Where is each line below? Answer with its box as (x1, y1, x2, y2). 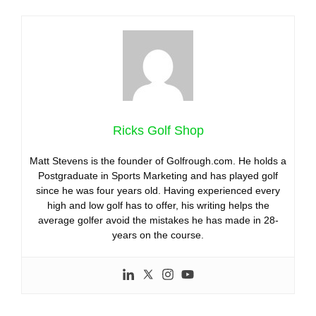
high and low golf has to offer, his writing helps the (47, 200, 269, 212)
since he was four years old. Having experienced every (36, 185, 280, 197)
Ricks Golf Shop (112, 123, 204, 138)
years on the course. (112, 229, 204, 241)
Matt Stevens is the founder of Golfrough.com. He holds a (30, 155, 286, 167)
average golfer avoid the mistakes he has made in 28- (37, 214, 279, 226)
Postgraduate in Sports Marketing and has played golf (38, 170, 278, 182)
